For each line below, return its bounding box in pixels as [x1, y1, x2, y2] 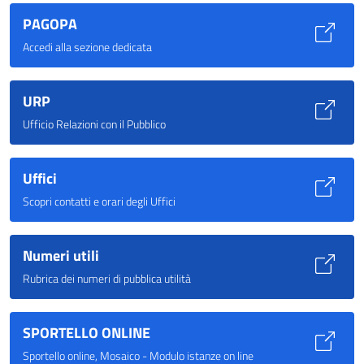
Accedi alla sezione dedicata [23, 37, 152, 55]
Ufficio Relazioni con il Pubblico [23, 115, 166, 132]
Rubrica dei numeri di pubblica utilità [23, 269, 191, 287]
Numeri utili [23, 244, 99, 266]
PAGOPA [23, 12, 77, 35]
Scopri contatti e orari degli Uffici [23, 192, 175, 210]
